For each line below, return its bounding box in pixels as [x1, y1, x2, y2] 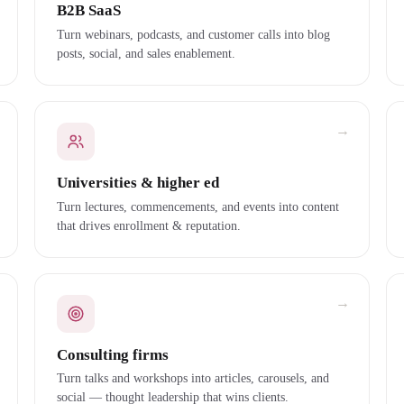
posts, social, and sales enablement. [56, 45, 235, 60]
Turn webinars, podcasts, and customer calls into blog [56, 26, 330, 41]
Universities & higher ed [56, 173, 219, 191]
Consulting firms [56, 345, 169, 363]
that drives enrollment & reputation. [56, 217, 241, 233]
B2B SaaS [56, 2, 121, 20]
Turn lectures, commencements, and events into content [56, 198, 339, 214]
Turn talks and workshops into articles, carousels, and [56, 371, 329, 386]
